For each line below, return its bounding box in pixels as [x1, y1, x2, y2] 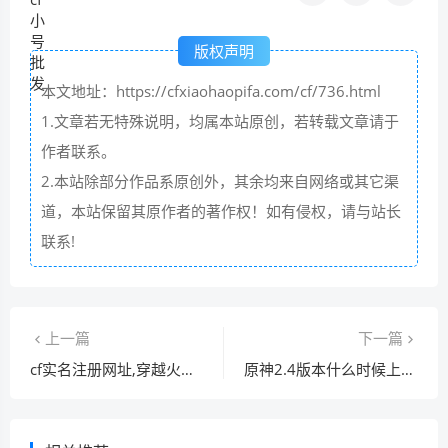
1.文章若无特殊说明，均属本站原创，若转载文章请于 [41, 110, 399, 131]
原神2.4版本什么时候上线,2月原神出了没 [401, 358, 413, 379]
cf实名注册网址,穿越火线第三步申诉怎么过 [181, 358, 193, 379]
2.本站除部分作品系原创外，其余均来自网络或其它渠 [41, 170, 399, 191]
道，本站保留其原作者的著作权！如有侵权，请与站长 [41, 200, 401, 221]
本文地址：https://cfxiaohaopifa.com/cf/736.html [41, 80, 381, 101]
